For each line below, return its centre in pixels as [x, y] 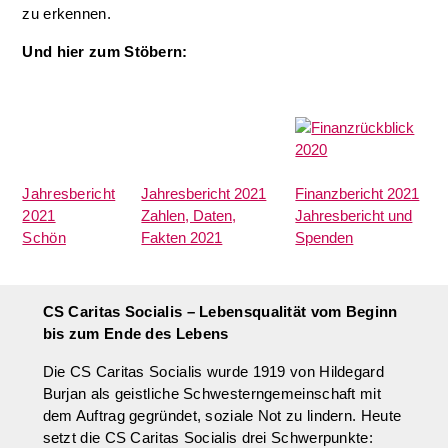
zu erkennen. [69, 13]
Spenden [324, 237]
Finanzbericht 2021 [357, 193]
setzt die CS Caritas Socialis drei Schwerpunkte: [207, 437]
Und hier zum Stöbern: [105, 51]
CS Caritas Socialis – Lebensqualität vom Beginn [220, 311]
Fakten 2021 [182, 237]
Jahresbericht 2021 [204, 193]
